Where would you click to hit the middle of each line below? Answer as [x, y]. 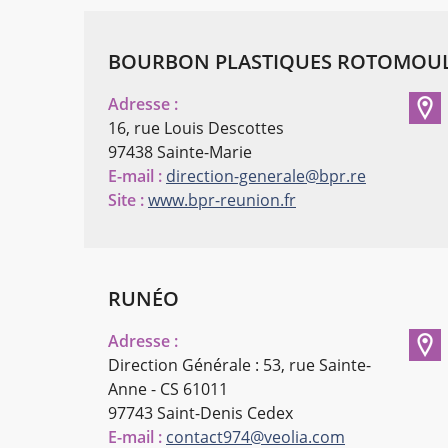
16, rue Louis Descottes [196, 128]
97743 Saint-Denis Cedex [200, 413]
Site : [126, 200]
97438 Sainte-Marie [180, 152]
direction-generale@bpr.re [266, 176]
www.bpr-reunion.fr [222, 200]
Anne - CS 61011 [168, 389]
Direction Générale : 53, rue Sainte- [239, 365]
